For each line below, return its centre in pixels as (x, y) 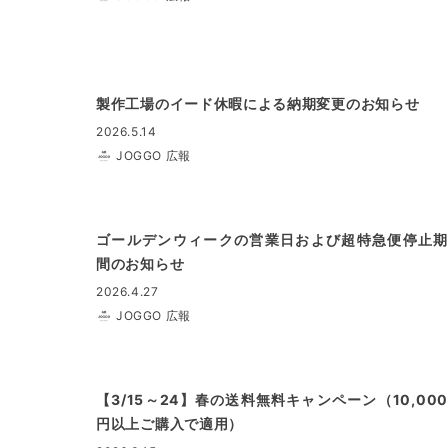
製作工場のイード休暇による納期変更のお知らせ (258, 103)
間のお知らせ (140, 263)
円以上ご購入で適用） (169, 423)
